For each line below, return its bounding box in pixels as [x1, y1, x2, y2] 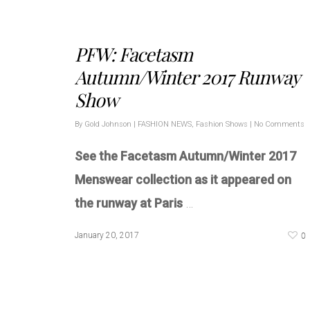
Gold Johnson [84, 119, 131, 129]
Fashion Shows [196, 119, 248, 129]
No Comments [254, 119, 304, 129]
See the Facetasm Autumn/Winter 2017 [75, 148, 296, 163]
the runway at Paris [75, 195, 185, 210]
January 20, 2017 [75, 230, 139, 240]
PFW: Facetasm [75, 41, 192, 66]
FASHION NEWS [138, 119, 192, 129]
